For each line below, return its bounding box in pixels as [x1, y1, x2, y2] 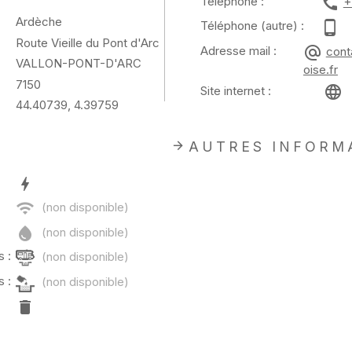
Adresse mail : [200, 42, 277, 58]
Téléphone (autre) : [200, 18, 304, 34]
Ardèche [15, 14, 62, 30]
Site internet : [200, 83, 271, 99]
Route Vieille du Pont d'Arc [15, 35, 159, 50]
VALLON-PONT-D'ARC [15, 56, 141, 71]
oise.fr [302, 61, 338, 77]
